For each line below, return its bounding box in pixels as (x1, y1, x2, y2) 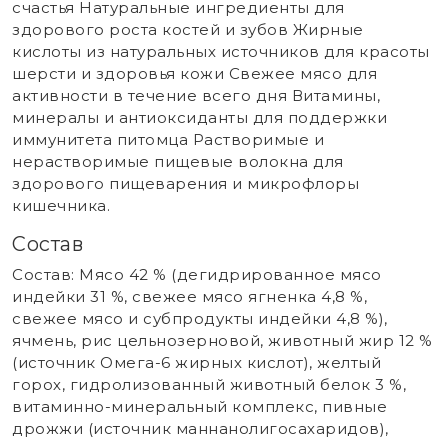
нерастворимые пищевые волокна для (12, 151, 344, 171)
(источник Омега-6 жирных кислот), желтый (12, 352, 381, 372)
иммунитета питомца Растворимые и (12, 129, 324, 149)
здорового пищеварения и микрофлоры (12, 173, 359, 193)
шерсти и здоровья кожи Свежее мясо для (12, 63, 377, 83)
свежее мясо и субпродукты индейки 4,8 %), (12, 308, 388, 328)
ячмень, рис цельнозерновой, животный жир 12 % (12, 330, 433, 350)
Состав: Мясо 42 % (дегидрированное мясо (12, 264, 382, 284)
